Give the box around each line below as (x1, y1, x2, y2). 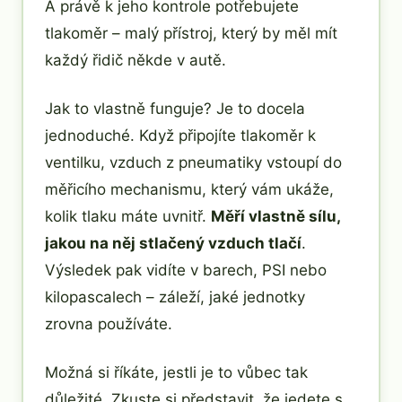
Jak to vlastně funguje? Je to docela (45, 99, 305, 118)
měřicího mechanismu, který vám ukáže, (45, 179, 334, 198)
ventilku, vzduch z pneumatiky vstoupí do (45, 153, 342, 171)
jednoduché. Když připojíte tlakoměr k (45, 126, 316, 144)
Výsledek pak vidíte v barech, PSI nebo (45, 260, 327, 279)
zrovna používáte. (45, 314, 172, 333)
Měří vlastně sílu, (211, 206, 340, 225)
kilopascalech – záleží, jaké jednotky (45, 287, 305, 306)
